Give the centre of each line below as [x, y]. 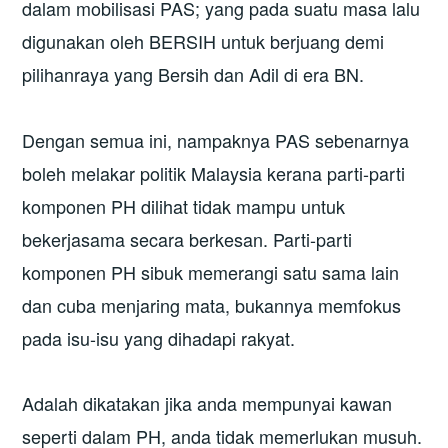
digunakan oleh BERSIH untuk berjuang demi [203, 41]
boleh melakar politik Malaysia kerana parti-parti [214, 172]
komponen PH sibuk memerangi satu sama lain [211, 271]
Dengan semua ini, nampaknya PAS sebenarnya [216, 139]
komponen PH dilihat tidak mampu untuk [184, 205]
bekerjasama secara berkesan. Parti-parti [187, 238]
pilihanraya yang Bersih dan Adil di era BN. [193, 74]
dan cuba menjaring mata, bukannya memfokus [212, 304]
